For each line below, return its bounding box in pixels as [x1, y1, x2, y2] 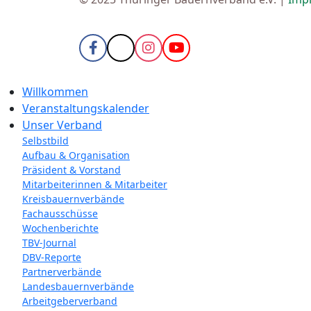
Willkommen [22, 83, 88, 99]
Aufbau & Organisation [22, 148, 130, 162]
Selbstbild [22, 133, 69, 147]
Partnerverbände [22, 264, 101, 278]
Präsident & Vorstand [22, 162, 121, 176]
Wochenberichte [22, 221, 99, 235]
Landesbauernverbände [22, 279, 134, 293]
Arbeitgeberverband [22, 294, 117, 308]
